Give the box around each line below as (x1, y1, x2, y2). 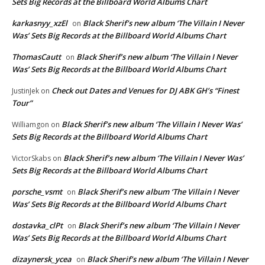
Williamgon (12, 119, 49, 130)
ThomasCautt (12, 51, 61, 62)
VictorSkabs (12, 153, 51, 163)
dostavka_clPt (12, 219, 63, 231)
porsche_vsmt (12, 186, 62, 197)
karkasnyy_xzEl (12, 17, 67, 28)
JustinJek (12, 85, 39, 96)
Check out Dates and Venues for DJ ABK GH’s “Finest (51, 85, 239, 96)
